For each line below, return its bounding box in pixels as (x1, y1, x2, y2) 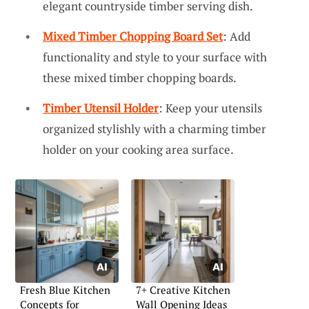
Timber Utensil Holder (43, 99, 159, 116)
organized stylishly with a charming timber (43, 120, 266, 137)
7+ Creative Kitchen (136, 282, 230, 297)
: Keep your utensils (159, 99, 262, 116)
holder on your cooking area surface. (43, 141, 234, 157)
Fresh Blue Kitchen (20, 282, 110, 297)
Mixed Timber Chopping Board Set (43, 28, 223, 45)
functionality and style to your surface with (43, 49, 267, 66)
